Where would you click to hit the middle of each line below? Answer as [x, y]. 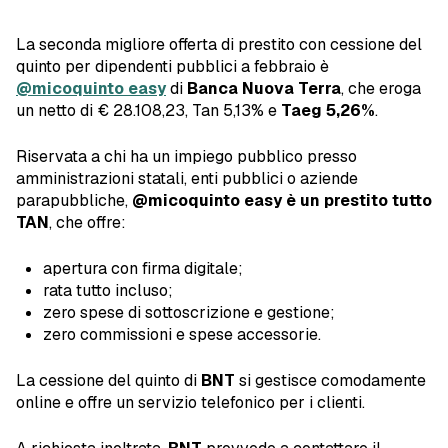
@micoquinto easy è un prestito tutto [282, 201]
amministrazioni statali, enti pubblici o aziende [187, 179]
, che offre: [87, 223]
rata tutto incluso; [108, 291]
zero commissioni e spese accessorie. [182, 335]
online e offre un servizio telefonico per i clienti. [190, 403]
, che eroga [381, 89]
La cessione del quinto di [106, 381]
